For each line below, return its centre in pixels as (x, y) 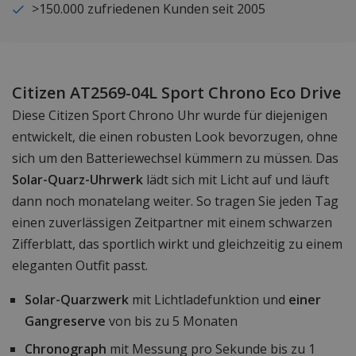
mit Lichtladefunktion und (209, 300)
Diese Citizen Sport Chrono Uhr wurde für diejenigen (170, 116)
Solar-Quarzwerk (77, 300)
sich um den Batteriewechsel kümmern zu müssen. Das (175, 159)
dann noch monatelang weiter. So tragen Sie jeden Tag (175, 201)
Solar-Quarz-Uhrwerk (77, 180)
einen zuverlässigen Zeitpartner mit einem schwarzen (172, 223)
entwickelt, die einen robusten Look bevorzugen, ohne (175, 137)
